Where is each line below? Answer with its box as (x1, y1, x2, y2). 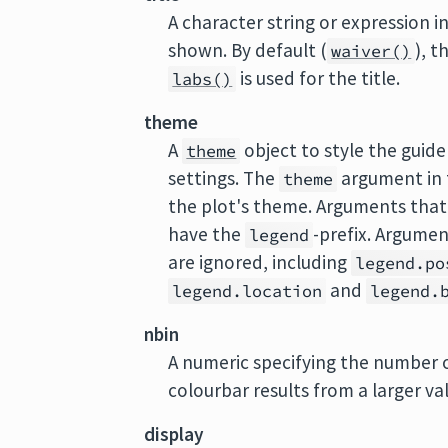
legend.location (172, 280, 323, 302)
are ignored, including (168, 250, 352, 274)
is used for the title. (236, 66, 401, 90)
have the (168, 222, 246, 246)
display (144, 422, 205, 446)
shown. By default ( (168, 38, 328, 62)
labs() (172, 68, 233, 90)
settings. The (168, 166, 280, 190)
